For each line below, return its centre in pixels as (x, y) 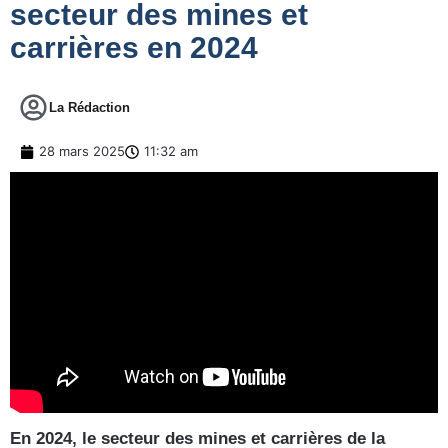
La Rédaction (89, 108)
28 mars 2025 (82, 151)
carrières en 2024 (134, 48)
